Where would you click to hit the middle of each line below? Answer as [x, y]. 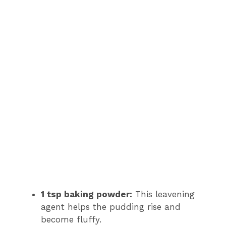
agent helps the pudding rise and [111, 207]
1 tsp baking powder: [87, 194]
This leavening [163, 194]
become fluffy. [71, 219]
